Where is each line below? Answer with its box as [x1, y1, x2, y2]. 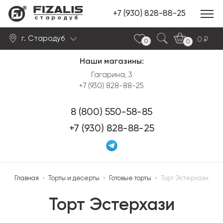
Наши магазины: [79, 58, 144, 66]
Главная [14, 175, 39, 182]
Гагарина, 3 [91, 71, 132, 79]
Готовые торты [109, 175, 151, 182]
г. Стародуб [21, 35, 67, 42]
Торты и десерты [48, 175, 100, 182]
